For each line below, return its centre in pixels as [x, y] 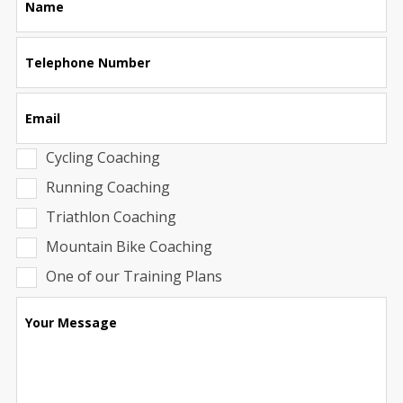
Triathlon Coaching [111, 216]
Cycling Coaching [103, 157]
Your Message [71, 322]
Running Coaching [107, 187]
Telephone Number [87, 62]
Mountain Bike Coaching [129, 246]
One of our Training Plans [134, 276]
